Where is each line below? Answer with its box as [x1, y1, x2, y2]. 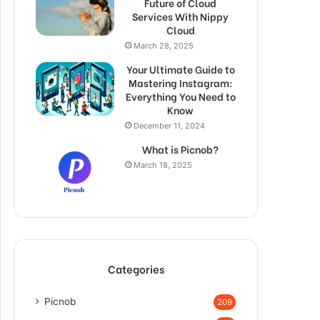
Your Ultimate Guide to [126, 61, 235, 76]
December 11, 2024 [134, 121, 205, 131]
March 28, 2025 [134, 41, 194, 51]
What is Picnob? [142, 141, 219, 156]
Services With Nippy [132, 9, 229, 24]
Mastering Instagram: [129, 75, 232, 90]
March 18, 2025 [134, 160, 192, 170]
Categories [107, 261, 164, 276]
